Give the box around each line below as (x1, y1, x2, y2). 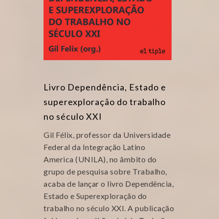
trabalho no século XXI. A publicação (44, 203, 174, 213)
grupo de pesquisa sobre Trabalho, (44, 167, 167, 176)
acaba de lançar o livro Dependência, (44, 179, 174, 188)
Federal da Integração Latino (44, 142, 145, 152)
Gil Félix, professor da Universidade (44, 130, 171, 139)
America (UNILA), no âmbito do (44, 154, 157, 164)
